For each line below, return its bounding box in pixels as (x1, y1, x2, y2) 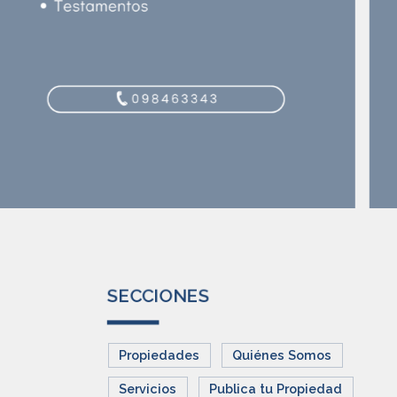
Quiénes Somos (232, 346, 332, 362)
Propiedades (119, 346, 200, 362)
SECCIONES (104, 284, 209, 307)
